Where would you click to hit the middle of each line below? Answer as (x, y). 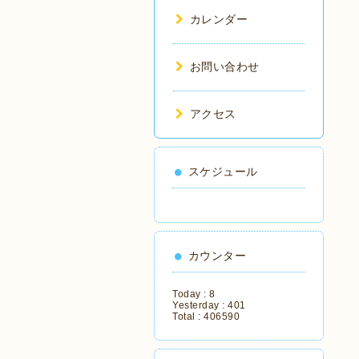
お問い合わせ (224, 67)
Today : (191, 294)
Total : (188, 317)
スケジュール (223, 171)
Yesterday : (200, 305)
